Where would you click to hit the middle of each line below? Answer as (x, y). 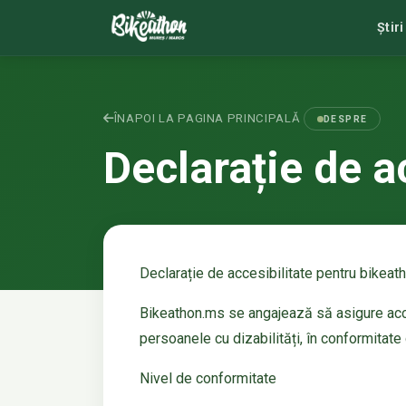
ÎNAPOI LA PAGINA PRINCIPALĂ (207, 118)
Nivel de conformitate (208, 379)
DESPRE (345, 119)
